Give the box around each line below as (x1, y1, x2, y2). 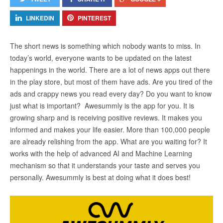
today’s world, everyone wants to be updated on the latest (10, 53, 192, 63)
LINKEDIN (26, 13, 54, 22)
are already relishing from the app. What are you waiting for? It (10, 136, 207, 146)
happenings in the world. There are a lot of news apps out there (10, 65, 210, 75)
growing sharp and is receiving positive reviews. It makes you (10, 112, 202, 122)
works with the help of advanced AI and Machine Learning (10, 148, 192, 158)
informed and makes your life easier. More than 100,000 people (10, 124, 210, 134)
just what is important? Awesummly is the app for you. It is (10, 101, 194, 111)
